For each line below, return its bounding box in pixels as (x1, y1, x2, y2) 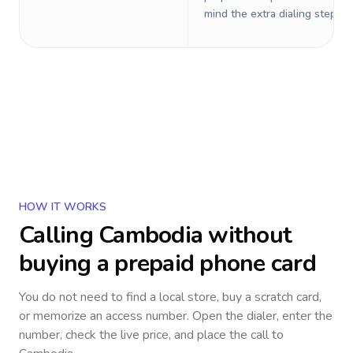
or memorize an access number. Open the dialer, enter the (19, 307, 333, 325)
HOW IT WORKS (19, 199, 106, 214)
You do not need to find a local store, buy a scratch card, (19, 288, 321, 306)
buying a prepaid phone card (19, 247, 316, 280)
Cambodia (98, 219, 203, 251)
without (203, 219, 292, 251)
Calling (19, 219, 98, 251)
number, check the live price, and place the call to (19, 326, 284, 344)
